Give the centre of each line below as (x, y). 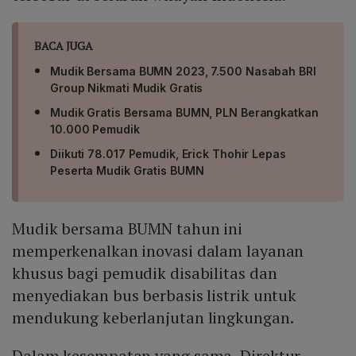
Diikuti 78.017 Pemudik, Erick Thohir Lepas (168, 154)
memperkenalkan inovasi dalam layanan (158, 251)
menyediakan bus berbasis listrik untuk (155, 296)
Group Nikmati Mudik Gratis (127, 88)
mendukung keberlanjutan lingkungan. (153, 318)
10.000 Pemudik (95, 130)
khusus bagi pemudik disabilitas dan (145, 273)
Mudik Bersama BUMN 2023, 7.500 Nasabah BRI (183, 72)
